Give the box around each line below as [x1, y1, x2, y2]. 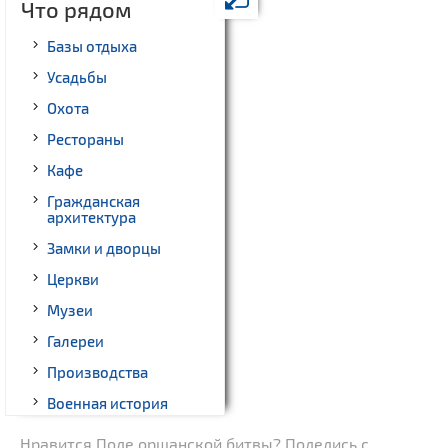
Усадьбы [47, 67, 107, 86]
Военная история [47, 393, 168, 412]
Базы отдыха [47, 36, 137, 55]
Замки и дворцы [47, 238, 161, 257]
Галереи [47, 331, 104, 350]
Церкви [47, 269, 99, 288]
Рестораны [47, 129, 124, 148]
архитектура [47, 207, 136, 226]
